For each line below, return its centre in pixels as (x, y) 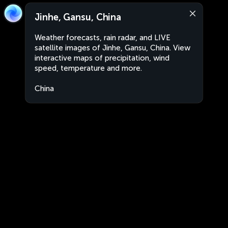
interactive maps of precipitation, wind (102, 58)
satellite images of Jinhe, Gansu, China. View (112, 48)
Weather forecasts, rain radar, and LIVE (103, 38)
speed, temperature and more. (88, 68)
